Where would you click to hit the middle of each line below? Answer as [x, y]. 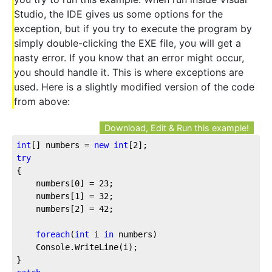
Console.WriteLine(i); [77, 247]
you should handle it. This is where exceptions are [129, 72]
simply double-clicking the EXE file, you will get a [127, 43]
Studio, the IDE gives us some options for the [118, 14]
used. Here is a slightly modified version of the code [134, 87]
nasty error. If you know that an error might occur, [129, 57]
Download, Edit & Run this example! [177, 128]
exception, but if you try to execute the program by [133, 28]
